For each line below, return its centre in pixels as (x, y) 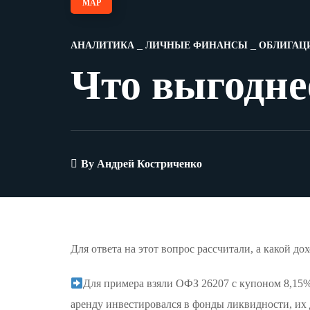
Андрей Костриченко (149, 164)
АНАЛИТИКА (102, 45)
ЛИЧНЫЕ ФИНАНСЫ (197, 45)
